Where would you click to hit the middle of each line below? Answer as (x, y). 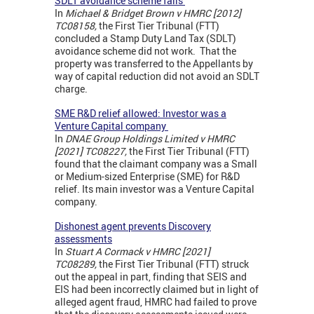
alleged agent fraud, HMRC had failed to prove (156, 302)
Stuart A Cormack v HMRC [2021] (138, 252)
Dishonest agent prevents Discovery (133, 226)
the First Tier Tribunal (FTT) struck (174, 264)
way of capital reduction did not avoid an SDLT (157, 76)
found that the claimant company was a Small (156, 164)
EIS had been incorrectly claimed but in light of (157, 289)
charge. (71, 89)
